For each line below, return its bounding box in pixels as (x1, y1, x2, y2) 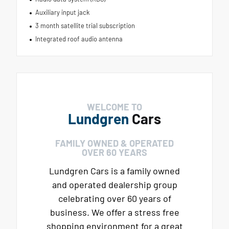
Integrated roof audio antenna (35, 34, 123, 43)
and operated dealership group (52, 178, 177, 190)
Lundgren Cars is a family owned (49, 165, 180, 176)
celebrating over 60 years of (58, 192, 171, 204)
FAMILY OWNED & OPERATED (55, 137, 174, 149)
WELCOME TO (87, 101, 142, 112)
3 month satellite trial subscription (35, 21, 135, 30)
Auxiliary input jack (35, 8, 89, 16)
